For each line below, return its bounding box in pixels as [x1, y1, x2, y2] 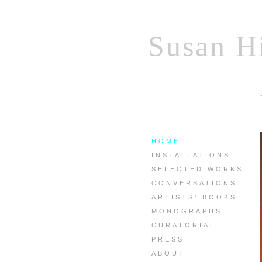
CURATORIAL [151, 222, 216, 229]
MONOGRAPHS [151, 208, 222, 215]
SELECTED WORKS [151, 166, 243, 173]
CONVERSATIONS [151, 180, 237, 187]
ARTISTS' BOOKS [151, 194, 237, 201]
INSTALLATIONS [151, 151, 230, 158]
